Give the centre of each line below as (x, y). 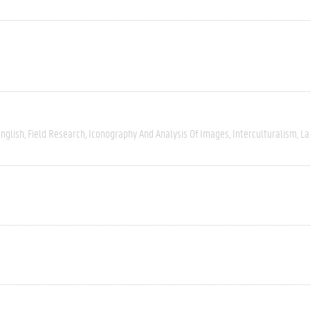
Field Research (56, 133)
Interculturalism (265, 133)
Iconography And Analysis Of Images (159, 133)
